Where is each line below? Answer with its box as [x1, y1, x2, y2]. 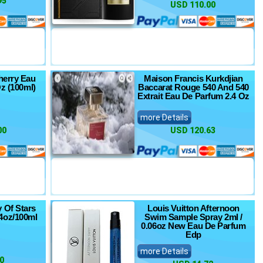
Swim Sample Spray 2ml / [144, 212, 242, 222]
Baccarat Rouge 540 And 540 [138, 82, 249, 92]
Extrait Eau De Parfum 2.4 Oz [137, 91, 249, 101]
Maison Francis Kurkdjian [144, 73, 243, 83]
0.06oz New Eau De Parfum [141, 221, 246, 231]
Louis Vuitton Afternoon [147, 203, 240, 213]
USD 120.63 [170, 126, 215, 135]
